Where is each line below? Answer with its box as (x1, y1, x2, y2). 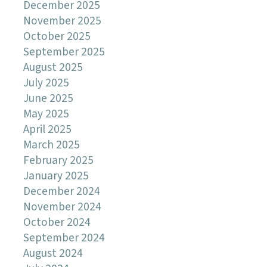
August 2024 (23, 245, 83, 262)
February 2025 (23, 152, 94, 169)
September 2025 (23, 44, 105, 60)
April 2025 (23, 121, 72, 138)
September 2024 (23, 229, 105, 246)
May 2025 (23, 105, 69, 122)
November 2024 (23, 198, 101, 215)
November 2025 (23, 13, 101, 29)
